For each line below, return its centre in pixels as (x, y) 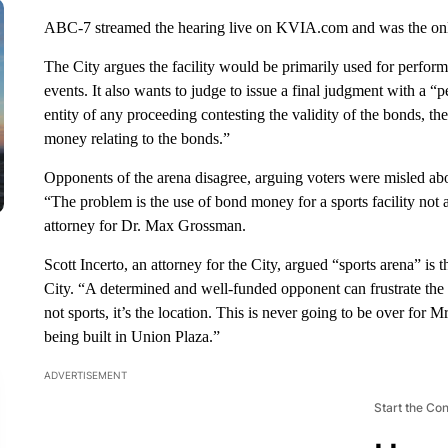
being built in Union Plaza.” (131, 336)
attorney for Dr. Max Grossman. (144, 225)
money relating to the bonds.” (136, 138)
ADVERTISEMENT (85, 375)
